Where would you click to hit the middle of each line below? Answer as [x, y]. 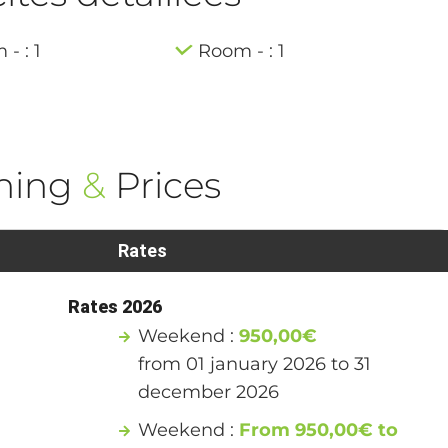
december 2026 [209, 391]
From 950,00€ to [319, 429]
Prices [163, 184]
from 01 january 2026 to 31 [255, 363]
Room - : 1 [242, 50]
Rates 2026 [115, 306]
